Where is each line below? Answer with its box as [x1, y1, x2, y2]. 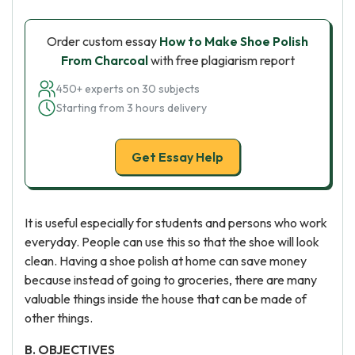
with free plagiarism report [147, 52, 295, 68]
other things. [25, 310, 93, 326]
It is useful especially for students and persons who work [25, 215, 327, 231]
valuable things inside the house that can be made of [25, 291, 307, 307]
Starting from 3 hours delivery [56, 101, 207, 115]
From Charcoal [60, 52, 148, 68]
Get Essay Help [132, 149, 223, 165]
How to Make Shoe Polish [159, 33, 308, 49]
